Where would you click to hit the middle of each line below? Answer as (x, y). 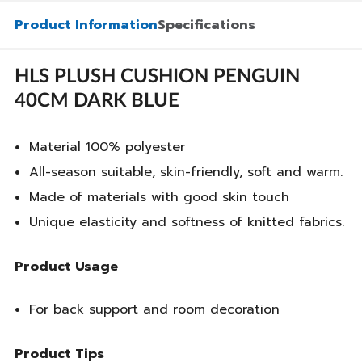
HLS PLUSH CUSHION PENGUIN (157, 77)
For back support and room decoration (154, 310)
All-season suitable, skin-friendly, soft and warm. (185, 173)
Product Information (86, 25)
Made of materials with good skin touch (159, 198)
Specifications (206, 25)
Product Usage (66, 266)
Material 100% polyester (107, 147)
